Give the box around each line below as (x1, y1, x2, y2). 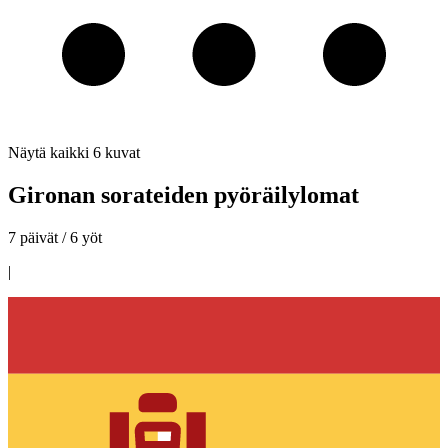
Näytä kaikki (8, 144, 89, 161)
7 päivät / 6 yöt (8, 228, 102, 246)
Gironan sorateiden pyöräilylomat (8, 181, 359, 208)
